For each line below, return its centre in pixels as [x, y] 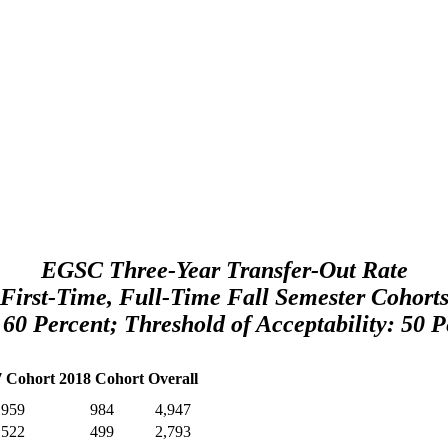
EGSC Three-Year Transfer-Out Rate [224, 269]
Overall [173, 378]
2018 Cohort [101, 378]
